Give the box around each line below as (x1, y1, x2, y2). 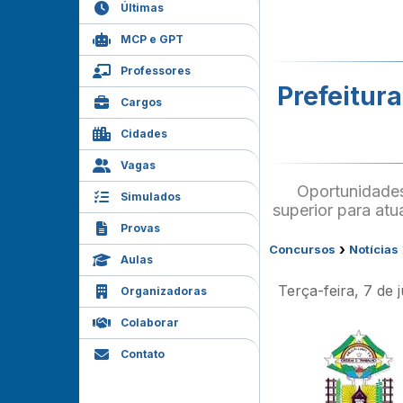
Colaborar (121, 316, 179, 329)
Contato (121, 347, 165, 361)
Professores (121, 64, 191, 77)
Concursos (269, 242, 336, 256)
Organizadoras (121, 284, 207, 298)
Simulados (121, 190, 181, 203)
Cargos (121, 95, 162, 109)
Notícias (349, 242, 399, 256)
